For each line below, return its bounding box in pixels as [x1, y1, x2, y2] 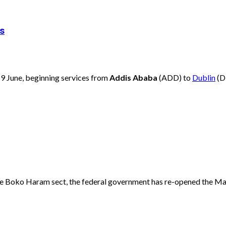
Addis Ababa [109, 73, 157, 83]
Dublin [192, 73, 215, 83]
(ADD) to [157, 73, 192, 83]
